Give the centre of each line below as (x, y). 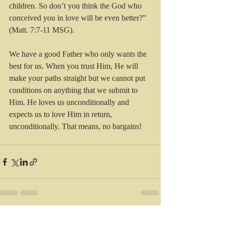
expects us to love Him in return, (62, 115)
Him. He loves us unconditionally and (70, 102)
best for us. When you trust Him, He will (75, 66)
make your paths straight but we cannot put (78, 78)
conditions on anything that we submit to (74, 90)
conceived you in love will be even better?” (79, 18)
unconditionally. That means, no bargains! (75, 127)
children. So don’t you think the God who (76, 6)
